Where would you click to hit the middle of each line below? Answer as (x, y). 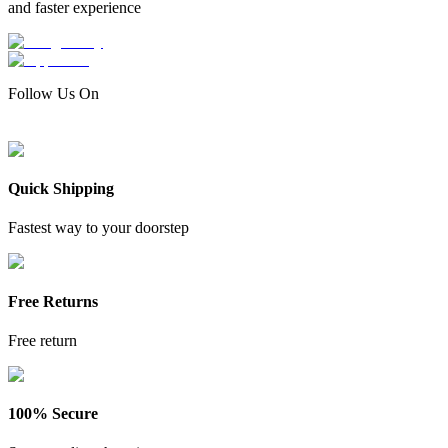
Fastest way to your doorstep (98, 228)
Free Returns (53, 301)
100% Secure (53, 414)
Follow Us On (53, 93)
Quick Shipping (61, 188)
